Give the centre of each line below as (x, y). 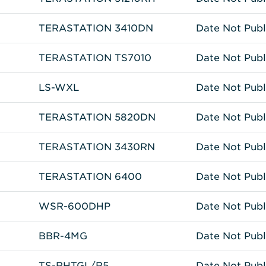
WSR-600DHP (75, 206)
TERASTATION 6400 (90, 176)
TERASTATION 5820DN (97, 117)
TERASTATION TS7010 (95, 58)
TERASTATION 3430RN (97, 147)
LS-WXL (59, 87)
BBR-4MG (63, 236)
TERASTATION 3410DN (96, 28)
